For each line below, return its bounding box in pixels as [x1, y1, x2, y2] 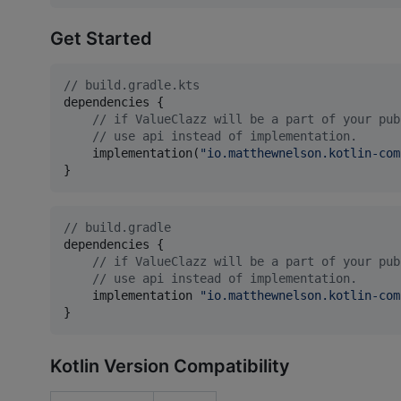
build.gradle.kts [78, 78, 200, 93]
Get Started [50, 28, 152, 50]
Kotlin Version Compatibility [50, 354, 290, 377]
